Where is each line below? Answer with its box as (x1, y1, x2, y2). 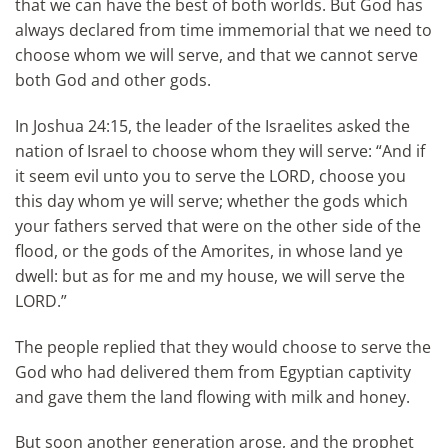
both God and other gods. (15, 68, 211, 91)
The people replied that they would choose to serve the (15, 335, 431, 358)
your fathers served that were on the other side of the (15, 214, 421, 237)
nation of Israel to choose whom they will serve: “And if (15, 139, 425, 162)
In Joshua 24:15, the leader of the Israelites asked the (15, 114, 410, 137)
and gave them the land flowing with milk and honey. (15, 385, 410, 408)
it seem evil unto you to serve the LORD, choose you (15, 164, 406, 187)
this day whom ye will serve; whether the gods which (15, 189, 408, 212)
